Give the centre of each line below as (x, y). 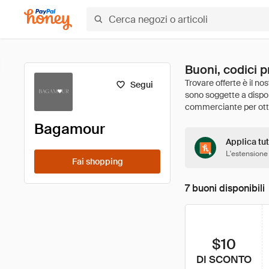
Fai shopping (97, 162)
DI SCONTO (224, 259)
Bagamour (70, 129)
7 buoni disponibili (225, 188)
